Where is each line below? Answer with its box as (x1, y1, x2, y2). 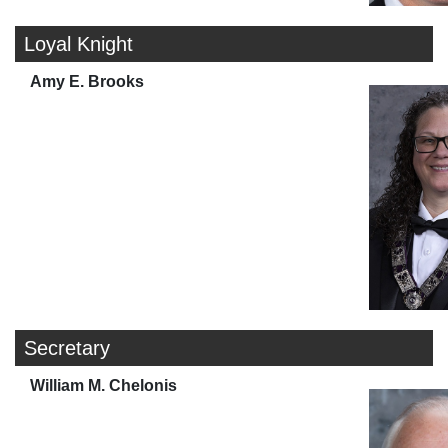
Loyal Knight (24, 33, 133, 56)
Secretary (24, 337, 110, 360)
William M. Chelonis (30, 377, 177, 395)
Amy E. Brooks (30, 73, 144, 91)
